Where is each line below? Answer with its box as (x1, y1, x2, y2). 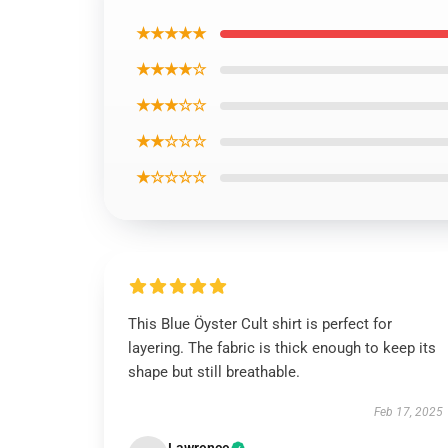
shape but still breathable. (128, 363, 300, 381)
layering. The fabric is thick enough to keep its (128, 339, 436, 357)
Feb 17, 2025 (373, 405, 443, 419)
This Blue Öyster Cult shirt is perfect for (128, 315, 392, 333)
